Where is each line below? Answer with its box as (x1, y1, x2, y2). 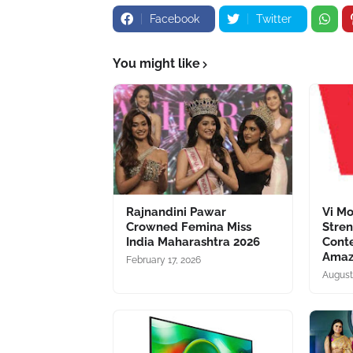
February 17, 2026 (126, 255, 201, 266)
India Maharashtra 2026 (126, 235, 260, 249)
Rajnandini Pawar (126, 205, 226, 219)
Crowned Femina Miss (126, 220, 251, 234)
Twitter (256, 13, 292, 25)
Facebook (150, 13, 199, 25)
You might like (113, 56, 200, 71)
